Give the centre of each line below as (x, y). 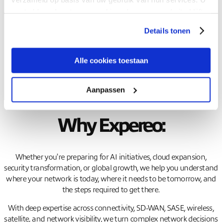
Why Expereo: (111, 126)
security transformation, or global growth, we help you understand (111, 168)
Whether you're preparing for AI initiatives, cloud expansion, (111, 157)
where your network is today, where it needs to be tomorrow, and (111, 179)
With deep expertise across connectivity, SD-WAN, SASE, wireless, (111, 208)
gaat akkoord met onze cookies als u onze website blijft (107, 11)
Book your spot (50, 23)
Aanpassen (105, 89)
